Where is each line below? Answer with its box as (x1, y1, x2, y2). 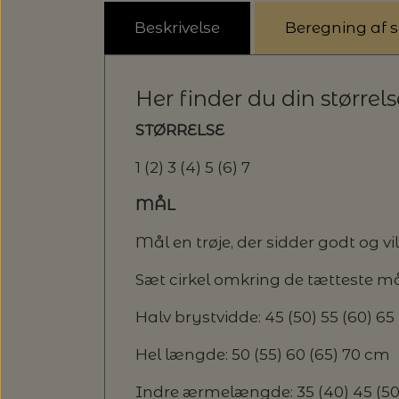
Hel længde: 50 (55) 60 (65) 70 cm (135, 345, 390, 363)
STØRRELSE (135, 120, 224, 139)
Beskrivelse (134, 19, 220, 37)
